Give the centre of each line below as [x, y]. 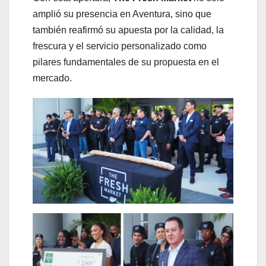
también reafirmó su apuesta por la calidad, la [128, 30]
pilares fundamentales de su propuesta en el [126, 62]
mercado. [52, 78]
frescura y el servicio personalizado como [120, 46]
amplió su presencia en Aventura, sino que [122, 14]
